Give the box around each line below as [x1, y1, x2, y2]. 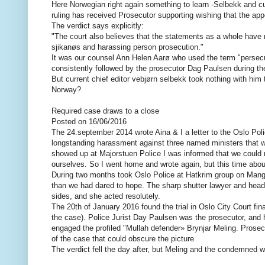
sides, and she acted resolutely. [51, 192, 160, 201]
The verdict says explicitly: [51, 21, 144, 31]
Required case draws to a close [51, 106, 159, 116]
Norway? [51, 85, 81, 95]
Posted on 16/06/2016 [51, 117, 127, 127]
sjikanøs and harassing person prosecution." [51, 43, 203, 52]
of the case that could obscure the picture [51, 234, 194, 244]
